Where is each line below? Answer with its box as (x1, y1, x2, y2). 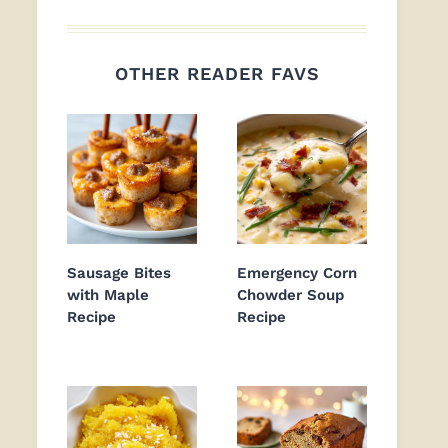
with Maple (67, 286, 149, 305)
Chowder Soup (237, 286, 344, 305)
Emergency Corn (237, 264, 357, 283)
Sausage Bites (67, 264, 171, 283)
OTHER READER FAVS (114, 63, 320, 85)
